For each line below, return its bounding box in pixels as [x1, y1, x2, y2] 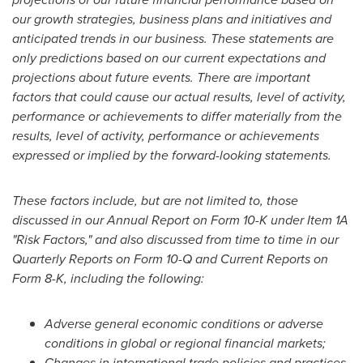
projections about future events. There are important [12, 68, 310, 87]
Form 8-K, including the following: [12, 269, 204, 288]
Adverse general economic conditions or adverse [45, 314, 323, 333]
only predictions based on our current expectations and [12, 49, 326, 67]
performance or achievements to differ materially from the [12, 107, 342, 126]
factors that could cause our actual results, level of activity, [12, 88, 346, 106]
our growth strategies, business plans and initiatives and [12, 10, 331, 28]
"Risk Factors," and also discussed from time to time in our [12, 230, 339, 249]
